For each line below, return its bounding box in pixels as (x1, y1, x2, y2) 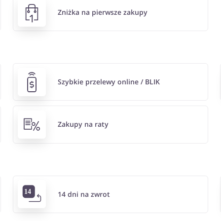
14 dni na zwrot (58, 189, 110, 199)
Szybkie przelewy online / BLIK (58, 77, 160, 87)
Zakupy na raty (58, 119, 109, 129)
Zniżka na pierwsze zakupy (58, 7, 147, 17)
